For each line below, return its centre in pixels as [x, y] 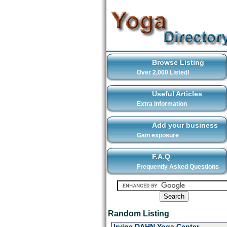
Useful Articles [177, 94]
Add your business [185, 125]
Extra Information [162, 104]
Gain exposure [158, 135]
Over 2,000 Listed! [163, 72]
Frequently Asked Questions [178, 167]
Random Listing [138, 214]
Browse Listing [178, 62]
